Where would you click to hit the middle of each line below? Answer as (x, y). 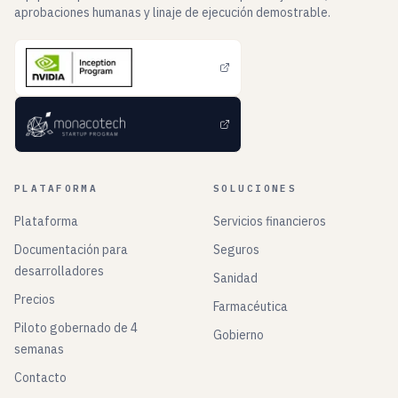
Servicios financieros (270, 221)
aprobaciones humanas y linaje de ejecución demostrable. (172, 12)
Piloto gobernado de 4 (76, 328)
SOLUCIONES (255, 188)
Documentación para (71, 250)
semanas (39, 349)
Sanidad (235, 278)
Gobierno (239, 335)
